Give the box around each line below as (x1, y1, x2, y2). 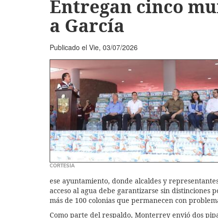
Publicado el (50, 42, 89, 52)
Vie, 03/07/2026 (89, 42, 138, 52)
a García (50, 13, 125, 37)
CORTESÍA (50, 162, 75, 169)
